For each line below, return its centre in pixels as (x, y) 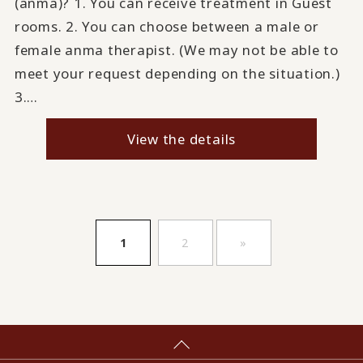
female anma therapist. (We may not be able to (176, 50)
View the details (181, 139)
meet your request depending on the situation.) (177, 74)
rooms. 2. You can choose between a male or (167, 27)
